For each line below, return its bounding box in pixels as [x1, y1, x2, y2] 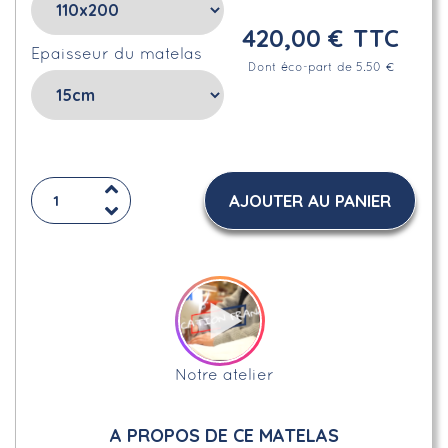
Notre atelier [174, 369, 274, 383]
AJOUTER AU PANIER [228, 190, 391, 211]
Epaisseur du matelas [31, 48, 202, 62]
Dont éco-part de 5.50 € [247, 62, 394, 73]
